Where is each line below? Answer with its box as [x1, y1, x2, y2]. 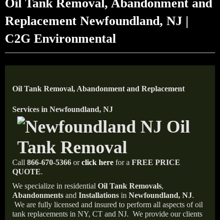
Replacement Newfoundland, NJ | [5, 14, 189, 28]
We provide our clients [133, 210, 202, 218]
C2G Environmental [5, 31, 116, 46]
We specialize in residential [12, 182, 98, 190]
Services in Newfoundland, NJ [12, 105, 113, 113]
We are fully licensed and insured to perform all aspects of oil [14, 200, 203, 209]
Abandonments [12, 191, 63, 199]
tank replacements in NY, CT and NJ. [12, 210, 131, 218]
